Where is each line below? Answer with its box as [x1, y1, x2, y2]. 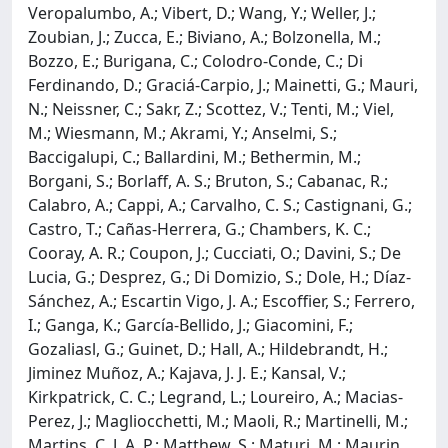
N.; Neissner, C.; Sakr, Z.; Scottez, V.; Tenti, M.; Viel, [28, 97, 394, 120]
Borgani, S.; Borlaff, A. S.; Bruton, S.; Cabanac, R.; [28, 169, 388, 192]
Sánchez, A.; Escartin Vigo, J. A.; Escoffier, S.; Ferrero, [28, 289, 415, 312]
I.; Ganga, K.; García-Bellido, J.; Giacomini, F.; [28, 313, 353, 336]
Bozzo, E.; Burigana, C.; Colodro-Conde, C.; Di [28, 49, 363, 72]
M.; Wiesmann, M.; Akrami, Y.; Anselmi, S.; [28, 121, 337, 144]
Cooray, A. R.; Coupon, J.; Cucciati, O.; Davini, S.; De [28, 241, 401, 264]
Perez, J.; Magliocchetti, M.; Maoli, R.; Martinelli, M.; [28, 409, 408, 432]
